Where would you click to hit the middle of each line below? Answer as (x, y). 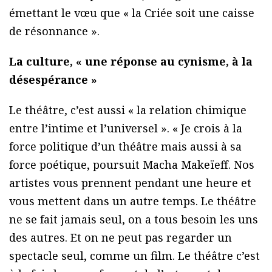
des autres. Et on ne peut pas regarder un (121, 238)
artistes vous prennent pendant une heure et (130, 183)
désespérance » (53, 80)
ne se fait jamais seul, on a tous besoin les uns (134, 219)
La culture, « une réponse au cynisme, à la (131, 62)
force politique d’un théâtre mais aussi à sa (125, 147)
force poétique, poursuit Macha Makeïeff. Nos (132, 165)
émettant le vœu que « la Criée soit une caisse (132, 13)
